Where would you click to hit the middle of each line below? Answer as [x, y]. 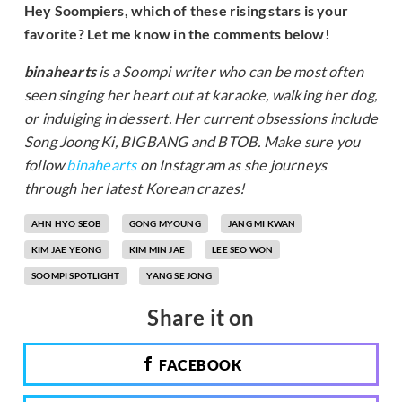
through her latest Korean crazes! [135, 188]
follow [46, 165]
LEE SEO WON [243, 250]
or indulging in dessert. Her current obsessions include [201, 118]
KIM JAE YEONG [67, 250]
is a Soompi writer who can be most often [230, 72]
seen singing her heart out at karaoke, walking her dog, [201, 95]
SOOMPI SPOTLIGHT [76, 276]
